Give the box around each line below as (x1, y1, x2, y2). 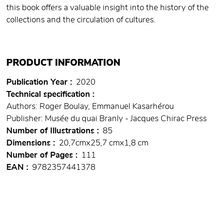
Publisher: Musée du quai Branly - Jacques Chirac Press (6, 115, 207, 123)
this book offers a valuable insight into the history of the (6, 4, 209, 12)
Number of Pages (6, 151, 73, 160)
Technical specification (6, 91, 90, 99)
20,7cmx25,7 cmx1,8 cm (59, 139, 148, 147)
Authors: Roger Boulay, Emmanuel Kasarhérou (6, 103, 174, 111)
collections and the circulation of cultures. (6, 16, 156, 24)
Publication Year (6, 78, 68, 87)
